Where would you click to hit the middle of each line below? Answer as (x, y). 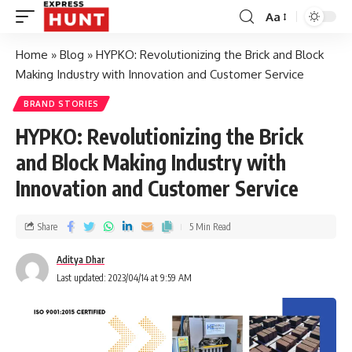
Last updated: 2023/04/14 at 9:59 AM (124, 278)
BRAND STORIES (62, 104)
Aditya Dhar (81, 260)
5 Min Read (210, 226)
